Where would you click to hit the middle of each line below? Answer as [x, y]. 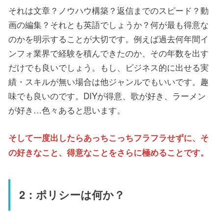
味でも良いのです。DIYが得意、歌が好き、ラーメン [107, 96]
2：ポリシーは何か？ [72, 195]
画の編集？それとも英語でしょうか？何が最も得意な [109, 25]
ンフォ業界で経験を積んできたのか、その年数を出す [109, 53]
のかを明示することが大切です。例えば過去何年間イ [109, 39]
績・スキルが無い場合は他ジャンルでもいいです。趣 [109, 82]
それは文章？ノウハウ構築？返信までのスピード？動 [109, 10]
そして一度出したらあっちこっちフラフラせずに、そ [109, 138]
